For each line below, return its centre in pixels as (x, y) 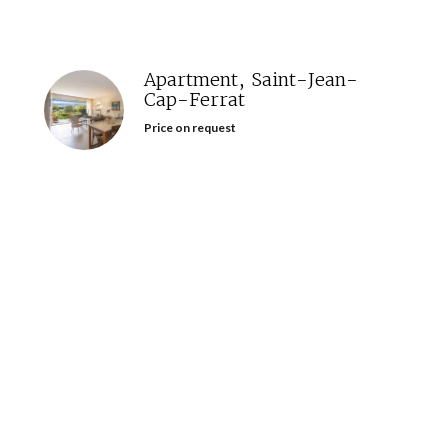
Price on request (190, 128)
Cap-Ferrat (194, 100)
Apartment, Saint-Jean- (251, 80)
